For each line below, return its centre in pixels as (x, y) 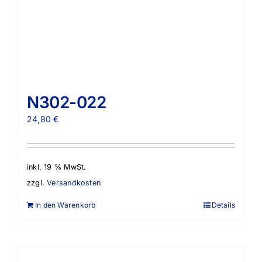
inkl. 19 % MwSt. (57, 167)
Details (223, 205)
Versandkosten (74, 182)
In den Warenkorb (65, 205)
